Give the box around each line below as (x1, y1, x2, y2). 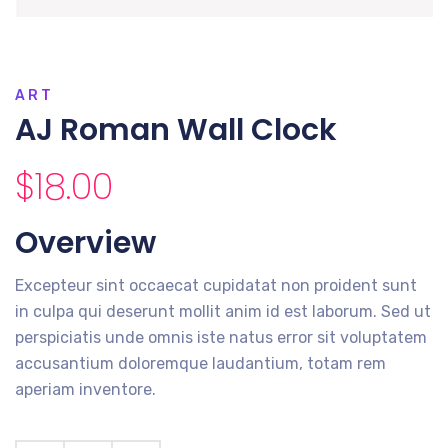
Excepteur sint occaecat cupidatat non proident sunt (15, 275, 417, 295)
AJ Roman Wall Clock (15, 108, 337, 151)
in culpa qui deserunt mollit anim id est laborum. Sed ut (15, 301, 431, 321)
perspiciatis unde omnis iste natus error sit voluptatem (15, 327, 427, 347)
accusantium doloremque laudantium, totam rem (15, 353, 386, 373)
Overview (15, 221, 156, 264)
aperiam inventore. (15, 379, 156, 399)
